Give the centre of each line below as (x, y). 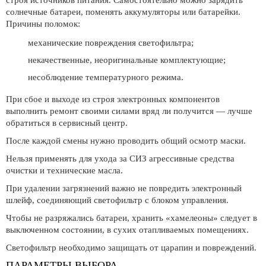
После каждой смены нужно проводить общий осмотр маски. (126, 141)
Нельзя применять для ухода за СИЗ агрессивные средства (120, 159)
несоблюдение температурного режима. (106, 77)
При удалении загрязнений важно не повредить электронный (124, 188)
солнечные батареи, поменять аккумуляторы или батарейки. (123, 12)
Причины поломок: (43, 24)
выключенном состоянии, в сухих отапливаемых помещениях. (127, 230)
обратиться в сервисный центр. (67, 123)
